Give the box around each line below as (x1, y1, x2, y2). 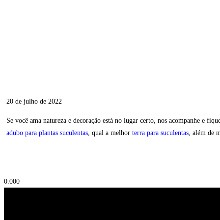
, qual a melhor (88, 129, 132, 137)
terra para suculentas (132, 129, 189, 137)
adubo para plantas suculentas (6, 129, 88, 137)
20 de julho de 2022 (6, 97, 62, 105)
